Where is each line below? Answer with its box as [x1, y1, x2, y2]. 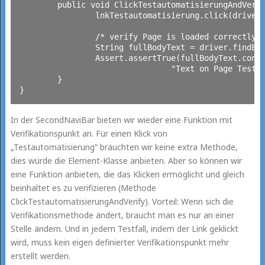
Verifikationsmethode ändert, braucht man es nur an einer [10, 209, 234, 221]
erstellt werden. [10, 250, 70, 261]
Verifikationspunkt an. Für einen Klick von [10, 127, 167, 139]
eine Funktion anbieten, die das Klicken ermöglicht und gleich [10, 168, 244, 180]
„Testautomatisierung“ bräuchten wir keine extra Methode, [10, 141, 238, 153]
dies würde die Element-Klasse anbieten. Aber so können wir [10, 154, 242, 166]
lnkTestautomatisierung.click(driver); [19, 10, 95, 20]
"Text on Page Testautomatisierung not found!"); [19, 63, 171, 73]
